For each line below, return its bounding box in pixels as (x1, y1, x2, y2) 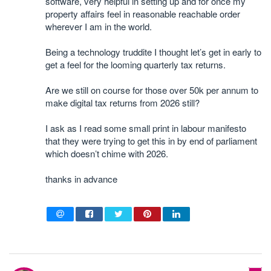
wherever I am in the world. (45, 20, 152, 33)
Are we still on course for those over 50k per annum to (45, 83, 258, 96)
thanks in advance (45, 172, 117, 185)
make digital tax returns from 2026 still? (45, 96, 200, 109)
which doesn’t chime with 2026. (45, 147, 168, 160)
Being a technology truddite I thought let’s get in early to (45, 45, 261, 58)
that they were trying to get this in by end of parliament (45, 134, 257, 147)
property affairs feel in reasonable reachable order (45, 7, 240, 20)
